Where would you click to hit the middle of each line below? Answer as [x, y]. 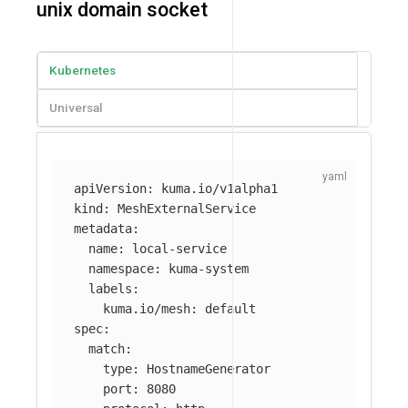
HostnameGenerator [209, 369]
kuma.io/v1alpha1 [219, 189]
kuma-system [209, 269]
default [230, 309]
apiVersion [110, 189]
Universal [76, 108]
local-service [179, 249]
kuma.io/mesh [147, 309]
